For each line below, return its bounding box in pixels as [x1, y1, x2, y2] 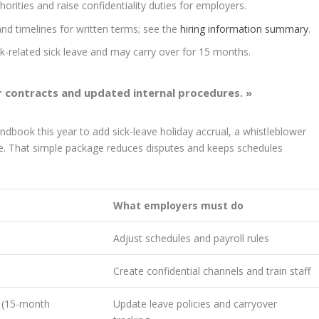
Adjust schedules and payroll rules [113, 231, 270, 245]
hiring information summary [180, 21, 309, 36]
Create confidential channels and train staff [113, 263, 311, 278]
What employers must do [113, 198, 244, 212]
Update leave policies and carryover [113, 296, 278, 310]
